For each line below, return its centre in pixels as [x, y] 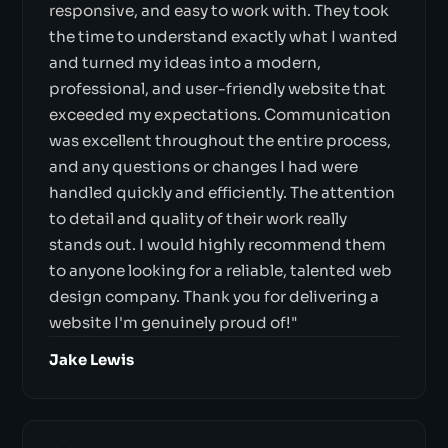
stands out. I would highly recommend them [217, 244]
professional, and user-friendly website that [217, 88]
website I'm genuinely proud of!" [173, 322]
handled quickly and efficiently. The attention [221, 192]
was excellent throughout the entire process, [219, 140]
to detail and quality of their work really [197, 218]
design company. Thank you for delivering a [213, 296]
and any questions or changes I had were [203, 166]
